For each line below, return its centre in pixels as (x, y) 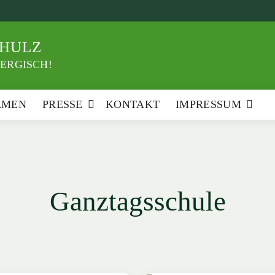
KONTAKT (133, 104)
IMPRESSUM (208, 104)
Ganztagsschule (137, 201)
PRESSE (62, 104)
